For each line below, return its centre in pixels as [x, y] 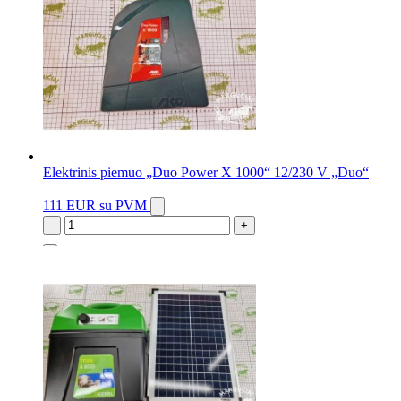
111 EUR [71, 206]
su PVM [123, 206]
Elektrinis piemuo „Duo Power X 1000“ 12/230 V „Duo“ [206, 173]
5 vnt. [59, 259]
